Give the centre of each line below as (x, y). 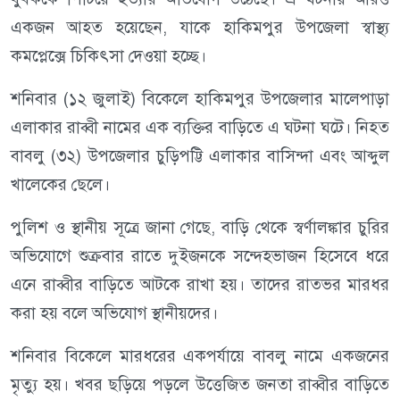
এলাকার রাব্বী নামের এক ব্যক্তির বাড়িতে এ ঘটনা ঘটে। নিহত (200, 128)
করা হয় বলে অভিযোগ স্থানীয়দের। (114, 313)
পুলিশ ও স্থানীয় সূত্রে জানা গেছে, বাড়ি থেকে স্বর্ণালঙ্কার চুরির (200, 228)
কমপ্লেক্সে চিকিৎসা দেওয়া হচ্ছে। (108, 56)
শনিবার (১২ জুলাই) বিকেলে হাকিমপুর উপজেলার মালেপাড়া (200, 99)
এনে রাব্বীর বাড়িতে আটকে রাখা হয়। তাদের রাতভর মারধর (200, 285)
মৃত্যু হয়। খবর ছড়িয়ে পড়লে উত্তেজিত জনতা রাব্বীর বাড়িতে (200, 385)
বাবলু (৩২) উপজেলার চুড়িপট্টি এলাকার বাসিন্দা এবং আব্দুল (200, 156)
